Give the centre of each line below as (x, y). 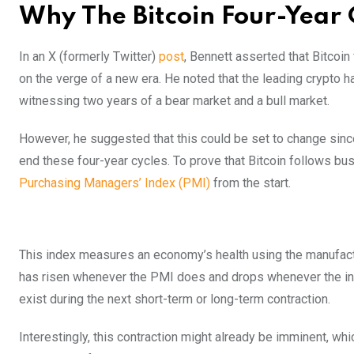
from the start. (252, 183)
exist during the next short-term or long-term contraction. (176, 299)
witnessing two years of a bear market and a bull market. (176, 100)
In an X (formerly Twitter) (89, 56)
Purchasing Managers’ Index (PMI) (115, 183)
